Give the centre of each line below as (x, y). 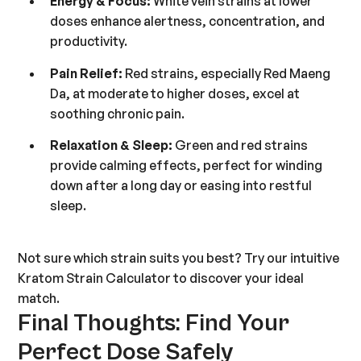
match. (39, 299)
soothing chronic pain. (118, 113)
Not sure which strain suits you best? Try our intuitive (179, 258)
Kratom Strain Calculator (95, 278)
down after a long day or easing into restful (181, 186)
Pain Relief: (87, 73)
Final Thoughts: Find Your (154, 324)
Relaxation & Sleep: (112, 145)
